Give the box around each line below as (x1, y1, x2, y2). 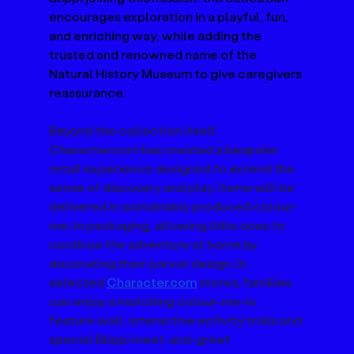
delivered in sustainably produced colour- (49, 197, 299, 214)
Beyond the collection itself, (49, 121, 221, 138)
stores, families (197, 273, 295, 290)
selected (49, 273, 107, 290)
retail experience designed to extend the (49, 159, 298, 176)
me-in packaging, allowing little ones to (49, 216, 288, 233)
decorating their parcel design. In (49, 254, 250, 271)
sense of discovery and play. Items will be (49, 178, 298, 195)
